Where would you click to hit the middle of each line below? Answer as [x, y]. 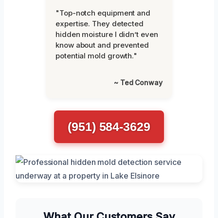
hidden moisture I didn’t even [107, 35]
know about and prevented [102, 45]
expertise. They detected [100, 24]
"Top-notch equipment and [103, 13]
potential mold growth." [97, 56]
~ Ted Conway [138, 83]
